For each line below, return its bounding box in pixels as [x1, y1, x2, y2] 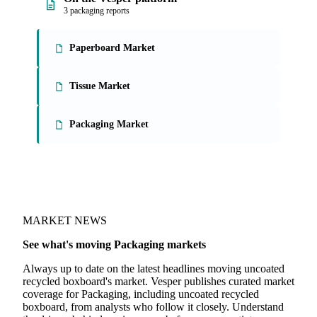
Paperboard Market [69, 42, 155, 53]
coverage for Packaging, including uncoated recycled [23, 288, 259, 300]
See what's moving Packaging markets [23, 238, 206, 250]
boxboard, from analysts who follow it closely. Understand [23, 301, 284, 313]
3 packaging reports [64, 6, 129, 16]
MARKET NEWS [23, 214, 107, 226]
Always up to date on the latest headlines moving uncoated [23, 263, 284, 275]
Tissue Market [69, 81, 130, 91]
